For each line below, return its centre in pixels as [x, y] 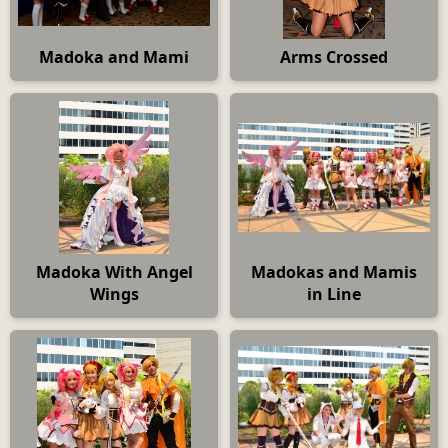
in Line [334, 294]
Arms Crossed [334, 56]
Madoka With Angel [114, 272]
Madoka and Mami [114, 56]
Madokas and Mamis [334, 272]
